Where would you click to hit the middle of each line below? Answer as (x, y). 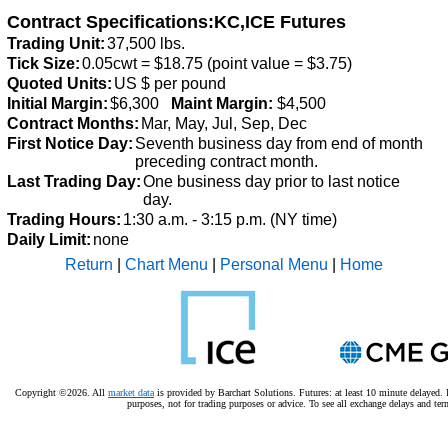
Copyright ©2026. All (61, 392)
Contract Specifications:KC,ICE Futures (176, 22)
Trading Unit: (56, 43)
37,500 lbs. (146, 43)
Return (89, 264)
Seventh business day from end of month (279, 143)
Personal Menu (274, 264)
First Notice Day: (70, 143)
